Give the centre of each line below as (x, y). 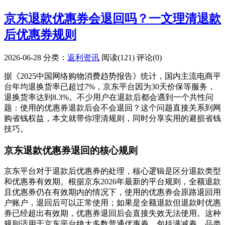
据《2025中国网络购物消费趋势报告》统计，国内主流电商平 (113, 76)
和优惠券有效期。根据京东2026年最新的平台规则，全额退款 (113, 182)
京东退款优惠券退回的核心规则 (71, 150)
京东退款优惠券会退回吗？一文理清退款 (113, 18)
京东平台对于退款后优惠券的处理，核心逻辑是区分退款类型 (113, 171)
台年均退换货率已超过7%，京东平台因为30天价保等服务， (110, 86)
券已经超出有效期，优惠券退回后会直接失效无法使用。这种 (113, 213)
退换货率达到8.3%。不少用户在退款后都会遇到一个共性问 (109, 97)
